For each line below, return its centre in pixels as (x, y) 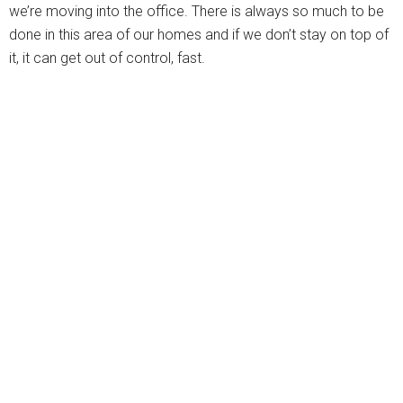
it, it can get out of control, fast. (107, 58)
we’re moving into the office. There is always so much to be (197, 11)
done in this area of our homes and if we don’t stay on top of (199, 35)
